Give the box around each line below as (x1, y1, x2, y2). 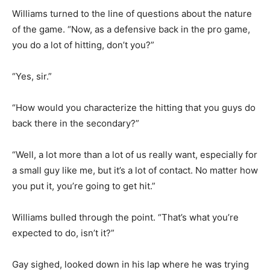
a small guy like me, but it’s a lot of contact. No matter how (12, 164, 258, 176)
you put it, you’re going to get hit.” (12, 180, 155, 192)
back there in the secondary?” (12, 117, 139, 129)
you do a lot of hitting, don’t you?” (12, 39, 154, 51)
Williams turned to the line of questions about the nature (12, 7, 252, 19)
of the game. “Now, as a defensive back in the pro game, (12, 23, 250, 35)
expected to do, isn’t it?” (12, 227, 115, 239)
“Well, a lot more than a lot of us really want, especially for (12, 148, 257, 160)
